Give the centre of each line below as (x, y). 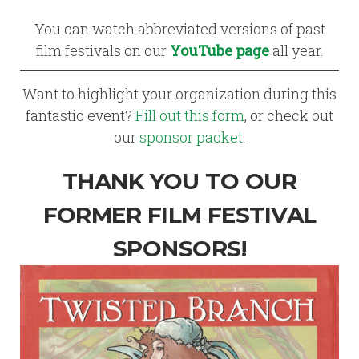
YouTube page (219, 50)
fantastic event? (81, 115)
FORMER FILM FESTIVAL (179, 215)
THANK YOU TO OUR (179, 181)
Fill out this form (190, 115)
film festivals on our (103, 50)
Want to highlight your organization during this (179, 94)
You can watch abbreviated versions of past (179, 29)
